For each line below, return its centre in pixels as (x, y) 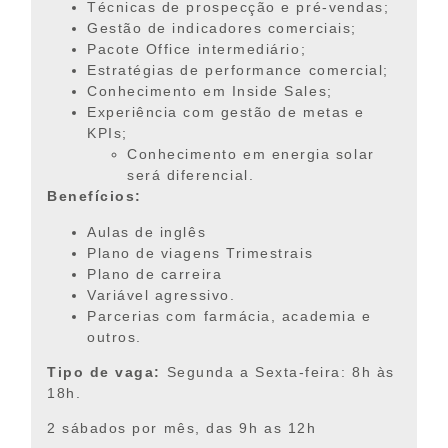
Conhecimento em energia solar (251, 154)
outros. (114, 336)
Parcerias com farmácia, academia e (229, 315)
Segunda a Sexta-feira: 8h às (278, 371)
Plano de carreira (155, 273)
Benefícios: (94, 196)
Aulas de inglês (147, 231)
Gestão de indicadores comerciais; (222, 28)
